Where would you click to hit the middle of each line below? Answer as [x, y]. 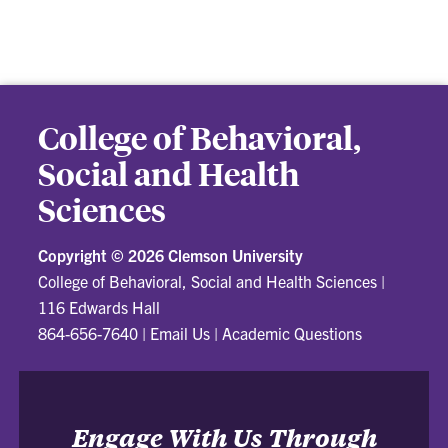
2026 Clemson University [216, 254]
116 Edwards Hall [99, 306]
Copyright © [83, 254]
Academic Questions [292, 332]
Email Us [180, 332]
